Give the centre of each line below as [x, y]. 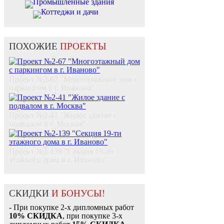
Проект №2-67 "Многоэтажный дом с [73, 79]
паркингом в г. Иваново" [52, 88]
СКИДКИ [30, 193]
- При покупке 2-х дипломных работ [71, 207]
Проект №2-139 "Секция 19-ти [61, 151]
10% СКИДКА [36, 216]
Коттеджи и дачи [70, 12]
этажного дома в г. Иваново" [58, 160]
